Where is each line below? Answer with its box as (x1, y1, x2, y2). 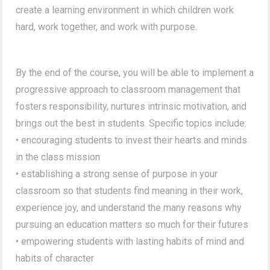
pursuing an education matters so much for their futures (16, 218, 249, 230)
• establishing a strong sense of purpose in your (16, 168, 218, 180)
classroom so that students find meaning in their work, (16, 184, 243, 196)
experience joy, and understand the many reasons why (16, 201, 242, 213)
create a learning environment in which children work (16, 4, 234, 16)
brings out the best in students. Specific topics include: (16, 117, 247, 129)
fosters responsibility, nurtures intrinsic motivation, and (16, 100, 247, 112)
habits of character (16, 252, 95, 264)
